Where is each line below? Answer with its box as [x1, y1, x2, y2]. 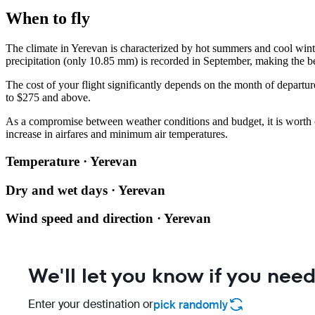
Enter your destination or [28, 297, 153, 312]
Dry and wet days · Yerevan [6, 182, 165, 198]
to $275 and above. [6, 91, 91, 104]
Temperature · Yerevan [6, 154, 137, 169]
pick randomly [153, 297, 228, 312]
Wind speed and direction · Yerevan [6, 211, 211, 226]
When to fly [6, 9, 90, 28]
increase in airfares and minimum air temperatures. [6, 128, 228, 141]
